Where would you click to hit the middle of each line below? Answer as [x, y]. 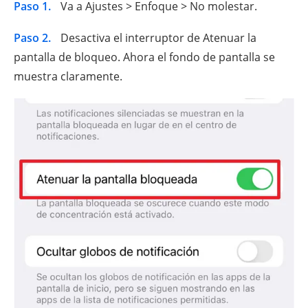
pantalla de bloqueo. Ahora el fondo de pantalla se [144, 57]
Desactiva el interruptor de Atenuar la [157, 37]
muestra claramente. [68, 76]
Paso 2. [32, 37]
